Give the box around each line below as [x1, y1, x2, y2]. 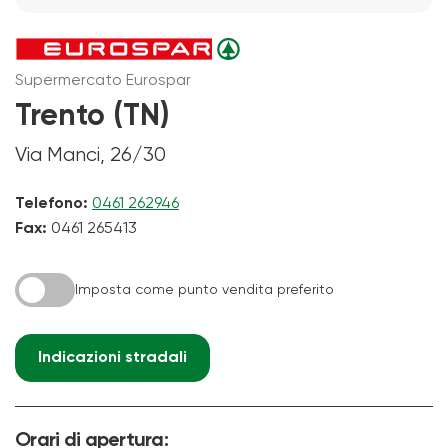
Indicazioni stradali [38, 349, 187, 366]
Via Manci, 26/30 [15, 144, 166, 166]
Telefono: [15, 195, 88, 212]
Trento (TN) [15, 101, 169, 132]
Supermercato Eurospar [15, 72, 191, 89]
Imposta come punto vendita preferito [75, 282, 334, 297]
